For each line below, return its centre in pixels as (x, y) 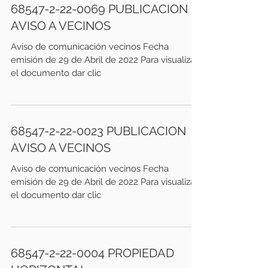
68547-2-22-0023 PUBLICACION (98, 131)
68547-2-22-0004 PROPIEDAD (92, 253)
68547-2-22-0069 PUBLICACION (99, 9)
